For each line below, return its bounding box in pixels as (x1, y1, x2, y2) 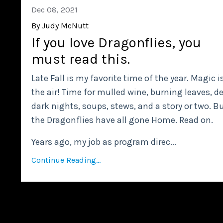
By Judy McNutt (31, 20, 89, 30)
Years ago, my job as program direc (31, 136, 170, 147)
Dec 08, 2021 (31, 4, 78, 14)
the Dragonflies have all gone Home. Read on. (31, 114, 213, 125)
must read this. (31, 50, 130, 67)
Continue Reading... (31, 155, 101, 165)
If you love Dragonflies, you (31, 34, 201, 51)
